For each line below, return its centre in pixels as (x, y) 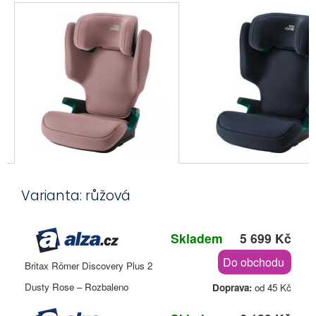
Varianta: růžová (76, 196)
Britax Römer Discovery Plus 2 (89, 266)
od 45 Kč (272, 288)
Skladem (197, 238)
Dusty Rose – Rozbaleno (77, 287)
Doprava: (232, 288)
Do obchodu (254, 262)
